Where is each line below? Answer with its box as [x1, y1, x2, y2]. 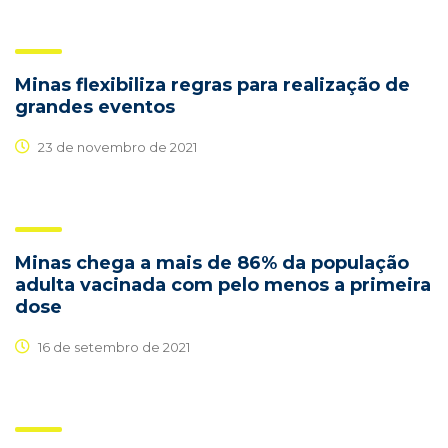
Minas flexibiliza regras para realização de [15, 74, 410, 97]
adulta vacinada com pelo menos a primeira [15, 274, 431, 297]
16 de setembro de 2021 [35, 338, 190, 355]
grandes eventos [15, 96, 175, 119]
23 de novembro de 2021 [35, 138, 197, 155]
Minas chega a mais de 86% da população [15, 252, 409, 275]
